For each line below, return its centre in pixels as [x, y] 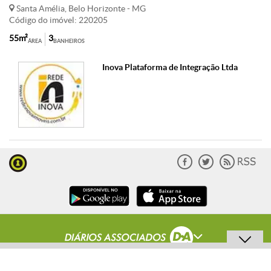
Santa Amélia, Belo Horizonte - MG [80, 8]
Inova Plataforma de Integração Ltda [170, 67]
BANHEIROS [69, 41]
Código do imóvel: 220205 [58, 20]
